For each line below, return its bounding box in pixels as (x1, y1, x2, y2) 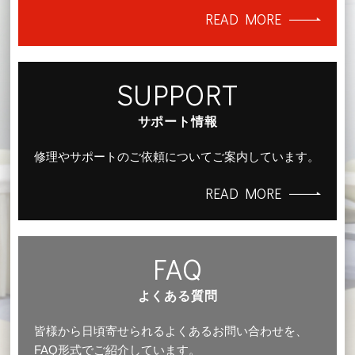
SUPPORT (116, 74, 239, 113)
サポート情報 (137, 114, 218, 128)
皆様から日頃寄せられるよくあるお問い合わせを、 (34, 323, 308, 338)
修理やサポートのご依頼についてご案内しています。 (34, 149, 320, 163)
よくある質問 (137, 288, 218, 303)
